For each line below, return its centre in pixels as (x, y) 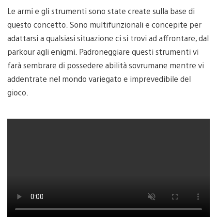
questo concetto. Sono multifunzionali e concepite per (104, 24)
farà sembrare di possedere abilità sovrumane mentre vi (106, 65)
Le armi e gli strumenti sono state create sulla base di (101, 11)
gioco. (18, 92)
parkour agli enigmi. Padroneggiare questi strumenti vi (103, 51)
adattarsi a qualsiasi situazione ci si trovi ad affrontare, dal (108, 38)
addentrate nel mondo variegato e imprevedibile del (99, 78)
